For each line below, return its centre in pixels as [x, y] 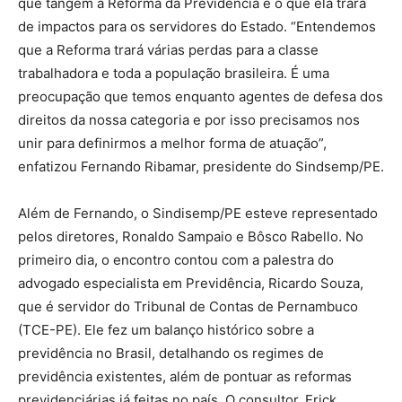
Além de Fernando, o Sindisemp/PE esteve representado [198, 214]
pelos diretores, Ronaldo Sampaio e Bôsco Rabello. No [191, 237]
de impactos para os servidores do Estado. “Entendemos [197, 27]
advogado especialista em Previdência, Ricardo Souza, [191, 284]
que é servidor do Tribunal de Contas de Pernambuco [188, 307]
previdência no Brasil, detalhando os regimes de [171, 354]
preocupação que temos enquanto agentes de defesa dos [201, 97]
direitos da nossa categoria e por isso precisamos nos [189, 120]
